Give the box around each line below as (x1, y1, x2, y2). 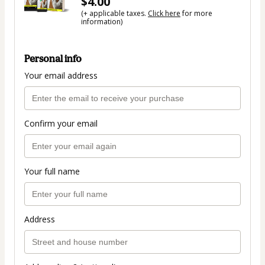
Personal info (24, 53, 82, 65)
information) (81, 17, 122, 27)
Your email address (24, 70, 98, 82)
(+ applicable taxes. (81, 8, 148, 18)
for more (180, 8, 212, 18)
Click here (148, 8, 180, 18)
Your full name (24, 166, 80, 177)
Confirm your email (24, 118, 98, 130)
